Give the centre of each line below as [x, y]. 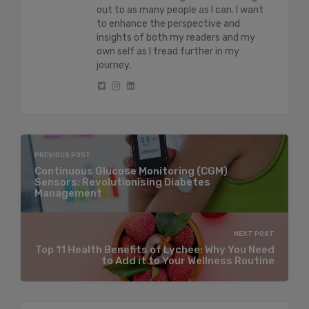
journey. [114, 65]
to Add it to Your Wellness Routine [188, 261]
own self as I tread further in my [168, 51]
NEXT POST [254, 234]
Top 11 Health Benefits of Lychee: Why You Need [155, 250]
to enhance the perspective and [168, 23]
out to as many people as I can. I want [180, 10]
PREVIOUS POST [63, 155]
